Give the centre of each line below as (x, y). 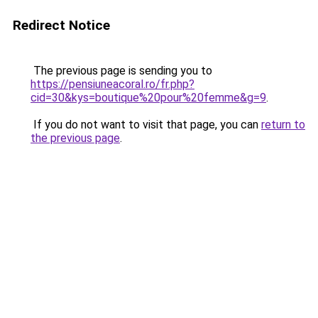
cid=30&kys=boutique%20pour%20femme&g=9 (148, 98)
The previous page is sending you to (121, 71)
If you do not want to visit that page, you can (146, 125)
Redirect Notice (61, 25)
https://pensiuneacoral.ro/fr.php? (113, 84)
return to (283, 125)
